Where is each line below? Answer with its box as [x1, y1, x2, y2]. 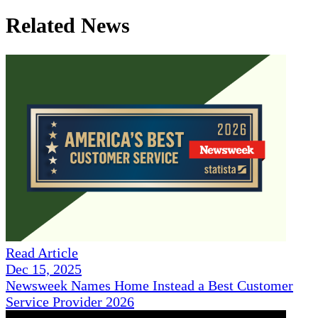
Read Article [6, 245, 78, 261]
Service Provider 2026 [6, 294, 134, 310]
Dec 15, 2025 [6, 261, 82, 278]
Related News [6, 13, 130, 37]
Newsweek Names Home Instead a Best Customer [6, 278, 293, 294]
